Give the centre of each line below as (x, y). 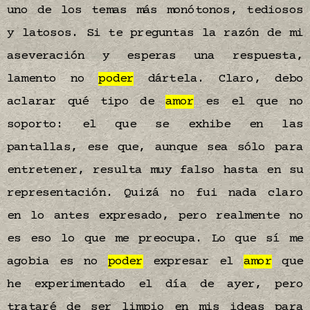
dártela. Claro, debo (218, 79)
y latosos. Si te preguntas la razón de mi (155, 33)
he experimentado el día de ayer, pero (155, 284)
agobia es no (57, 262)
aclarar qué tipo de (86, 102)
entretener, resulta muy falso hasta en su (155, 170)
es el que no (248, 102)
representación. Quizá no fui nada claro (155, 193)
